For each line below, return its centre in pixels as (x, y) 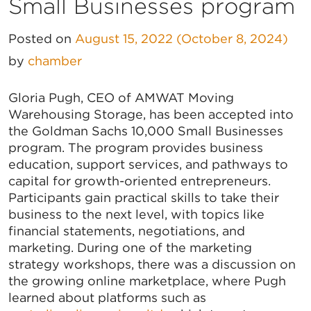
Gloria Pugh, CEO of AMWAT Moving (121, 98)
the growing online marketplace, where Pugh (147, 281)
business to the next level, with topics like (136, 215)
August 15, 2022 (124, 39)
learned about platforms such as (107, 298)
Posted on (42, 39)
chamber (55, 61)
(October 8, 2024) (230, 39)
